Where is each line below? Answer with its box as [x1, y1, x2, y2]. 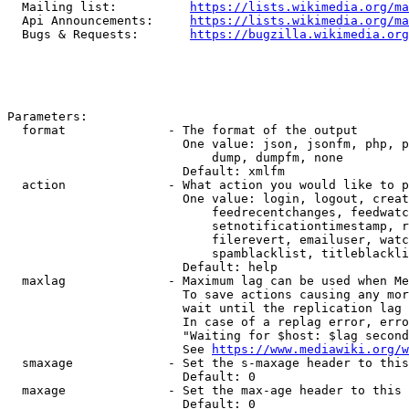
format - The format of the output [7, 123, 358, 137]
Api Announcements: [7, 14, 190, 27]
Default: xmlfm [7, 164, 285, 178]
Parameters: [7, 110, 88, 123]
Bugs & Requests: [7, 27, 190, 41]
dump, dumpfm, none [7, 151, 343, 164]
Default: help [7, 260, 278, 274]
